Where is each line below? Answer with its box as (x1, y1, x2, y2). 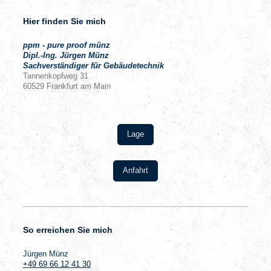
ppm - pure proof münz (22, 41, 110, 50)
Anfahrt (123, 166, 148, 175)
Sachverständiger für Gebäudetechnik (22, 62, 164, 71)
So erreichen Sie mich (22, 224, 113, 235)
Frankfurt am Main (46, 82, 111, 91)
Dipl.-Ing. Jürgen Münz (22, 51, 109, 60)
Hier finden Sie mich (22, 16, 106, 26)
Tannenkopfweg (22, 72, 77, 81)
